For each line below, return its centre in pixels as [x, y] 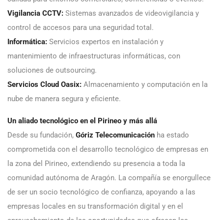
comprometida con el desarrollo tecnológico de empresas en [108, 150]
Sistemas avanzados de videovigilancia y [131, 14]
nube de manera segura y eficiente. [64, 99]
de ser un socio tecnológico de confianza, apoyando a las [101, 192]
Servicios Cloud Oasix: [44, 85]
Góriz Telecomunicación [115, 135]
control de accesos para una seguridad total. [81, 28]
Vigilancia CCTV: [35, 14]
